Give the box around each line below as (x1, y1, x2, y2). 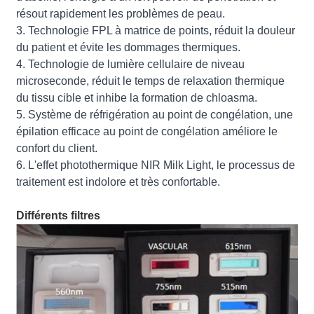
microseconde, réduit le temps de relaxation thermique (16, 74, 285, 87)
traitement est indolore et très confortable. (16, 175, 221, 188)
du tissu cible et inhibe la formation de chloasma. (16, 91, 258, 104)
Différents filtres (16, 209, 101, 221)
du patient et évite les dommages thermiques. (16, 41, 241, 53)
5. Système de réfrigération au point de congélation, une (16, 108, 294, 121)
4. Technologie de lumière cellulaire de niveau (16, 57, 245, 70)
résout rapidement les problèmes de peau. (16, 7, 226, 20)
